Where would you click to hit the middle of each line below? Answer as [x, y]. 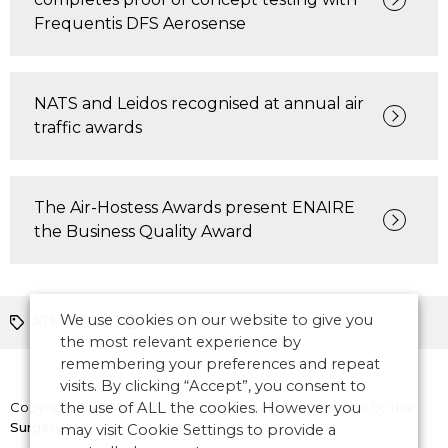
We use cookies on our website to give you [216, 320]
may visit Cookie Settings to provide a [198, 430]
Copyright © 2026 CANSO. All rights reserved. [157, 407]
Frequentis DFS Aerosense [140, 23]
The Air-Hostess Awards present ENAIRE [194, 207]
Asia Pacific [187, 322]
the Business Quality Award [143, 231]
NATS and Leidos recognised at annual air [199, 103]
